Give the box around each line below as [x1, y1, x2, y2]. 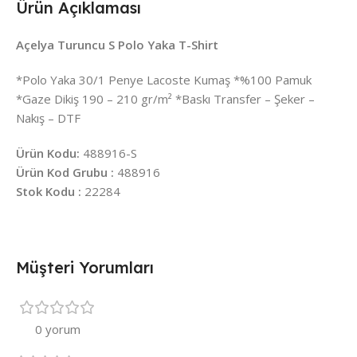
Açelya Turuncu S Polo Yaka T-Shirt [16, 36, 218, 53]
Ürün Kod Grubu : [16, 163, 114, 180]
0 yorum [34, 320, 80, 337]
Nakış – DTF [16, 109, 80, 126]
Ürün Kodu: [16, 144, 80, 161]
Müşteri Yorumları [16, 257, 154, 277]
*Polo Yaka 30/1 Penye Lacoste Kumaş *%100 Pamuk [16, 71, 312, 88]
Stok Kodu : [16, 182, 81, 199]
